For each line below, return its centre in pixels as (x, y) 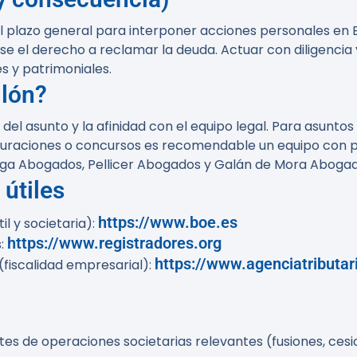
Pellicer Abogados (144, 165)
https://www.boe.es (168, 222)
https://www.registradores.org (114, 243)
